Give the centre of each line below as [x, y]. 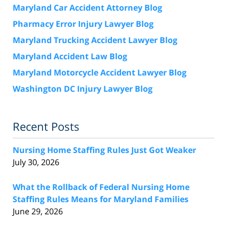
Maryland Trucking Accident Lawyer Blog [95, 40]
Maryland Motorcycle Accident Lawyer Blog [100, 72]
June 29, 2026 [38, 211]
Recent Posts [46, 126]
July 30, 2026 [36, 162]
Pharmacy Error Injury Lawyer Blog [83, 24]
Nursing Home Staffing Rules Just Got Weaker [104, 150]
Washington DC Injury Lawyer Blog [83, 88]
